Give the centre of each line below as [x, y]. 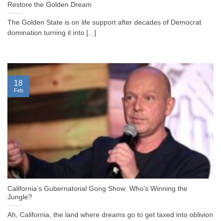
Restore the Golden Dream [50, 5]
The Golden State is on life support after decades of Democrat [104, 23]
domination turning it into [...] [52, 33]
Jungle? [20, 197]
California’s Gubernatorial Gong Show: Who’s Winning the [97, 189]
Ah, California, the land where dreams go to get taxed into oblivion [110, 215]
